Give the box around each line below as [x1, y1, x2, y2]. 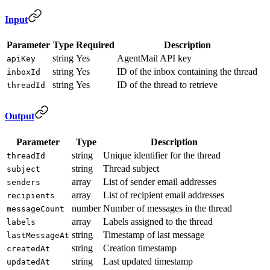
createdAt [7, 243, 50, 253]
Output [5, 111, 34, 122]
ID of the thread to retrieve [117, 80, 218, 90]
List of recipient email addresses [103, 189, 224, 200]
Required [76, 40, 115, 51]
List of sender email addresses [103, 176, 216, 187]
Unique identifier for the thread [103, 149, 221, 160]
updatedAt [7, 257, 50, 266]
